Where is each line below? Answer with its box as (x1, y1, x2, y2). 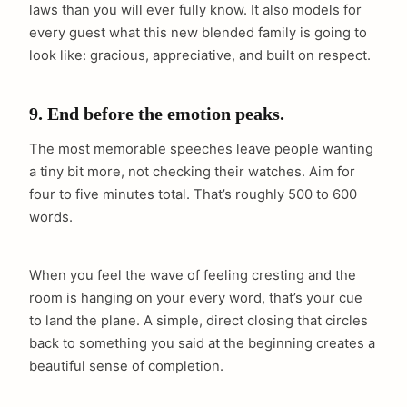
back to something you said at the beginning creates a (29, 335, 375, 352)
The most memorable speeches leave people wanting (29, 141, 373, 158)
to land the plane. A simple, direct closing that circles (29, 313, 368, 330)
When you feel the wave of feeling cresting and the (29, 267, 356, 284)
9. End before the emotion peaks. (29, 104, 284, 124)
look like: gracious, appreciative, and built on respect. (29, 46, 371, 64)
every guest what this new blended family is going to (29, 24, 367, 41)
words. (29, 209, 73, 226)
